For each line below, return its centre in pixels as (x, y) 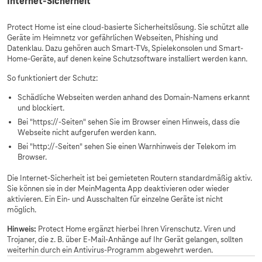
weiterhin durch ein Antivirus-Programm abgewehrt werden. (110, 250)
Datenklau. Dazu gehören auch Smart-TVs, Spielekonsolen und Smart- (125, 48)
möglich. (23, 210)
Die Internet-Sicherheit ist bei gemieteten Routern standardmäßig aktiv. (130, 178)
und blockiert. (41, 108)
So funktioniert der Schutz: (52, 78)
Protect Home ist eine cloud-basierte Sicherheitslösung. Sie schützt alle (128, 27)
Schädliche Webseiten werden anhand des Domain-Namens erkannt (134, 97)
